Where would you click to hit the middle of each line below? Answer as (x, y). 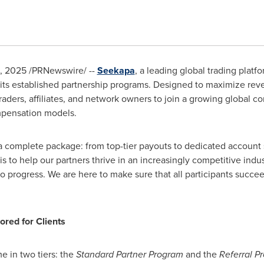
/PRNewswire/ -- (62, 70)
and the (201, 254)
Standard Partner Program (129, 254)
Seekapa (116, 70)
